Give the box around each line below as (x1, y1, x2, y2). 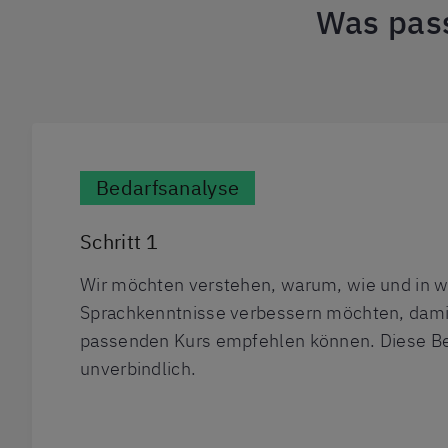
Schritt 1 (80, 227, 159, 255)
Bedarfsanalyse (96, 173, 240, 201)
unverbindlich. (80, 356, 197, 380)
